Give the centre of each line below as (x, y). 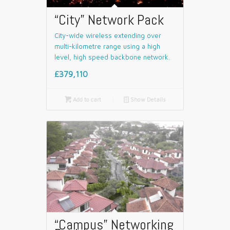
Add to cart (86, 100)
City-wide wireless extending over (108, 36)
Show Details (147, 100)
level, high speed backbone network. (112, 57)
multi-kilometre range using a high (107, 46)
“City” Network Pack (109, 20)
